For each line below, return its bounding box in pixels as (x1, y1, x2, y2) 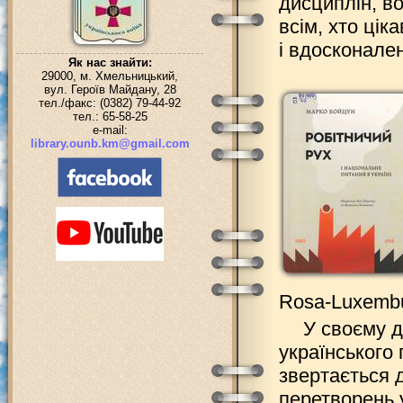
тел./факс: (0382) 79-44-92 (39, 96, 181, 110)
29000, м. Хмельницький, (41, 69, 178, 83)
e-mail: (92, 123, 128, 137)
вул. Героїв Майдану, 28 (43, 83, 176, 96)
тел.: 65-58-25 (72, 110, 148, 123)
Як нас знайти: (67, 56, 152, 69)
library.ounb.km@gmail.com (30, 137, 190, 150)
